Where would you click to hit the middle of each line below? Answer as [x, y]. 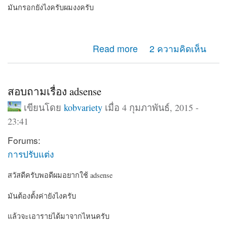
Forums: [24, 140]
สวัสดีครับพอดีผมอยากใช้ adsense [60, 175]
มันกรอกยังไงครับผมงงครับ [51, 7]
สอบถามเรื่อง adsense [54, 91]
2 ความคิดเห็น [178, 49]
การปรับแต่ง [31, 154]
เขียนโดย [44, 107]
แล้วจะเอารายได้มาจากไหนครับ [59, 216]
